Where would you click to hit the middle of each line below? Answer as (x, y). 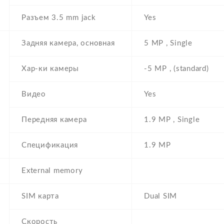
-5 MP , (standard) (176, 69)
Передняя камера (54, 120)
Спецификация (50, 145)
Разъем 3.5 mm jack (59, 18)
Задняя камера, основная (68, 43)
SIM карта (40, 196)
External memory (52, 171)
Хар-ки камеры (50, 69)
